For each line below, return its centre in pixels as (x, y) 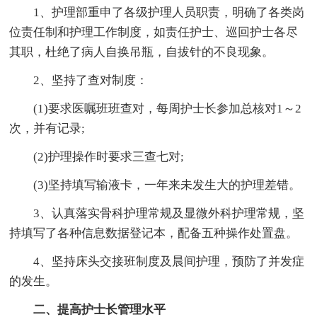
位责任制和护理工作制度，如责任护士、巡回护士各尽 (154, 32)
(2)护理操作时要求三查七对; (109, 156)
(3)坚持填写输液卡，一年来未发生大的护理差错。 (167, 185)
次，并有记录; (47, 128)
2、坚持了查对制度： (91, 80)
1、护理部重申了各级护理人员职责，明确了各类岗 (169, 12)
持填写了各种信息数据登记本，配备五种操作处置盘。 (154, 233)
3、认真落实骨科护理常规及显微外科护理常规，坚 (169, 213)
